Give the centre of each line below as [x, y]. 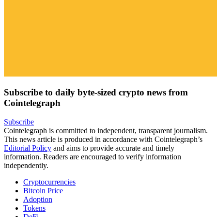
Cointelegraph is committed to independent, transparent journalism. [106, 131]
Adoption [38, 200]
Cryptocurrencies [49, 182]
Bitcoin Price [43, 191]
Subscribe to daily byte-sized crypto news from [96, 93]
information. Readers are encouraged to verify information [93, 157]
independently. [26, 166]
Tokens [34, 208]
